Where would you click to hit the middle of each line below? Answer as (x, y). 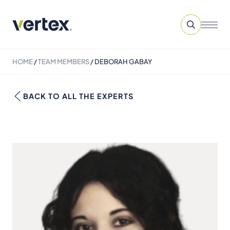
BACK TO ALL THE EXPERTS (78, 96)
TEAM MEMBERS (64, 62)
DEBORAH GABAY (123, 62)
